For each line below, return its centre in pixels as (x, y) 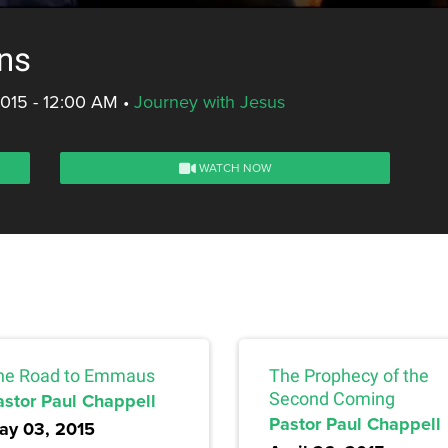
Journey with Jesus (209, 102)
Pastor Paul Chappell (355, 424)
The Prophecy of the (349, 376)
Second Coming (332, 399)
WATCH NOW (233, 168)
